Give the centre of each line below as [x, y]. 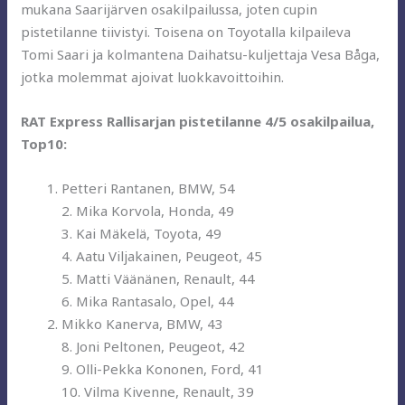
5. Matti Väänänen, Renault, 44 [159, 279]
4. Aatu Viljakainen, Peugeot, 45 [162, 256]
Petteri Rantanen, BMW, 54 [149, 188]
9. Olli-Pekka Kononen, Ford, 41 [163, 369]
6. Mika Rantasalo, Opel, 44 [148, 301]
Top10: [44, 144]
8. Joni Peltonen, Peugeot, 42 [154, 347]
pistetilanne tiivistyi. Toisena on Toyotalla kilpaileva [186, 32]
